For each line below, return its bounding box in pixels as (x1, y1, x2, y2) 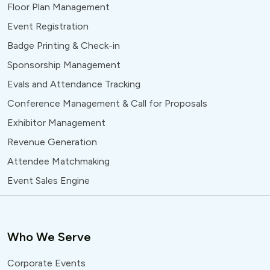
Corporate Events (7, 257, 86, 269)
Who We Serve (7, 229, 91, 244)
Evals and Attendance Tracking (7, 78, 140, 90)
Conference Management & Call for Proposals (7, 97, 207, 109)
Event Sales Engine (7, 174, 90, 186)
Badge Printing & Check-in (7, 39, 120, 51)
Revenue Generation (7, 136, 97, 148)
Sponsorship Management (7, 58, 121, 71)
